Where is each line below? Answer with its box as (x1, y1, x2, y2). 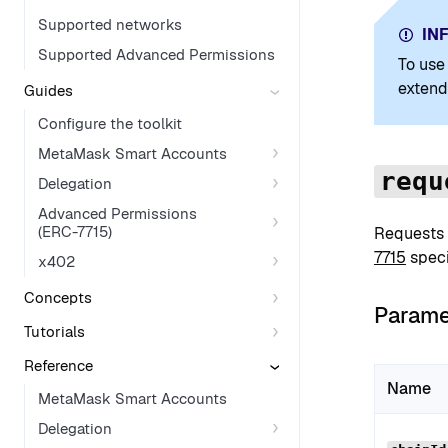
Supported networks (38, 14, 182, 34)
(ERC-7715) (38, 221, 112, 241)
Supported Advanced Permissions (38, 44, 275, 64)
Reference (24, 356, 93, 375)
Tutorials (24, 322, 85, 341)
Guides (24, 81, 73, 100)
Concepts (24, 288, 92, 307)
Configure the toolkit (38, 113, 182, 133)
